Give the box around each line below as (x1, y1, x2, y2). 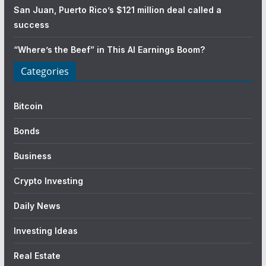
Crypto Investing (13, 175, 83, 186)
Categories (20, 64, 69, 78)
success (13, 19, 49, 30)
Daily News (13, 200, 61, 211)
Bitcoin (13, 100, 43, 111)
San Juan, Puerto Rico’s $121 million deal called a (13, 4, 221, 15)
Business (13, 150, 52, 161)
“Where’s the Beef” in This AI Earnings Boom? (13, 44, 205, 55)
